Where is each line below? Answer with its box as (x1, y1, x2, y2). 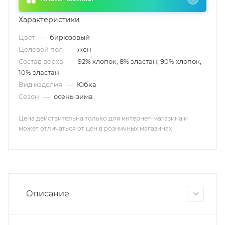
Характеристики (19, 15, 80, 24)
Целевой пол (19, 45, 64, 53)
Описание (26, 188, 69, 198)
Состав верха (19, 57, 65, 65)
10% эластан (19, 68, 59, 76)
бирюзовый (50, 33, 90, 41)
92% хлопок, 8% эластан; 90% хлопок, (78, 57, 201, 65)
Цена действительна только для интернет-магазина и (19, 115, 188, 122)
